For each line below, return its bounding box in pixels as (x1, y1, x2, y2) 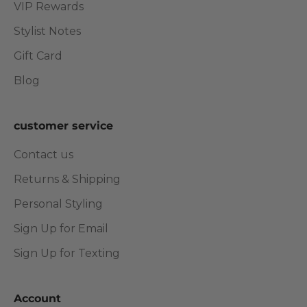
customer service (14, 119, 113, 132)
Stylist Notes (14, 24, 81, 38)
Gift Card (14, 49, 62, 62)
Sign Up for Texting (14, 246, 120, 260)
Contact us (14, 147, 73, 161)
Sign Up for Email (14, 221, 108, 235)
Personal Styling (14, 197, 103, 210)
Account (14, 291, 61, 305)
